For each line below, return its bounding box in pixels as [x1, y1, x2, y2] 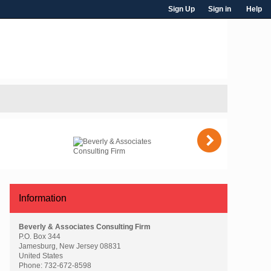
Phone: [19, 261, 44, 270]
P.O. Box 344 [19, 232, 60, 241]
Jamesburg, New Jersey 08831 [19, 241, 121, 250]
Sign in [208, 5, 231, 13]
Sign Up [168, 5, 195, 13]
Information [19, 192, 67, 203]
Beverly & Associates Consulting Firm [19, 222, 151, 231]
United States [19, 251, 63, 260]
